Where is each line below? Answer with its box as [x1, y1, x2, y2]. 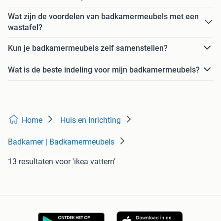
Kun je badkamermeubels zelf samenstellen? [8, 43, 168, 53]
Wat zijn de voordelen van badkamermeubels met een [8, 12, 199, 21]
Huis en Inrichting [60, 115, 121, 125]
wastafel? [8, 23, 42, 32]
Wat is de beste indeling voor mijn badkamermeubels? [8, 65, 200, 74]
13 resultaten [8, 157, 53, 166]
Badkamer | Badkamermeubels [8, 137, 114, 147]
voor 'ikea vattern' [55, 157, 115, 166]
